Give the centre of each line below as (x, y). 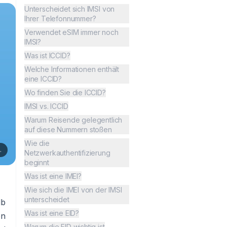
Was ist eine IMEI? (53, 176)
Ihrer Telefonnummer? (60, 19)
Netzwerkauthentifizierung (67, 153)
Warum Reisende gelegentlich (73, 120)
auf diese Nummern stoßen (68, 130)
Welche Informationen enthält (72, 69)
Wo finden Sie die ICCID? (65, 93)
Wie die (37, 143)
